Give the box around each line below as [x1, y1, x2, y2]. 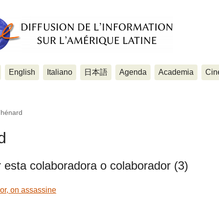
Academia [158, 68, 194, 76]
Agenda [119, 68, 147, 76]
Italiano [47, 68, 72, 76]
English [9, 68, 35, 76]
